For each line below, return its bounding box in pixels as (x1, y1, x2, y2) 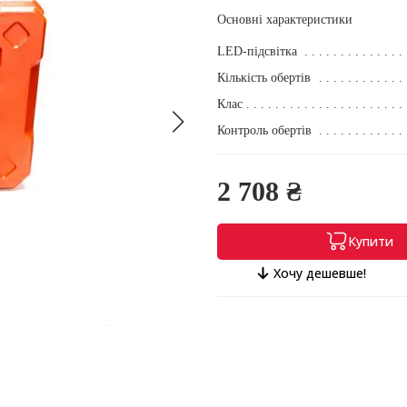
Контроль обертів (217, 123, 312, 137)
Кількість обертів (217, 70, 311, 84)
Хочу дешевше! (273, 263, 366, 282)
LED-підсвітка (217, 44, 297, 58)
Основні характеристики (217, 12, 352, 26)
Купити (347, 232, 393, 250)
